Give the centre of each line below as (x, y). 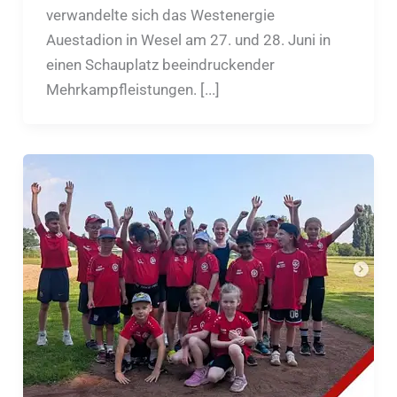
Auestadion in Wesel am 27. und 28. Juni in (188, 39)
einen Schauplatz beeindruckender (160, 64)
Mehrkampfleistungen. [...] (132, 89)
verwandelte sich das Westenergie (160, 15)
